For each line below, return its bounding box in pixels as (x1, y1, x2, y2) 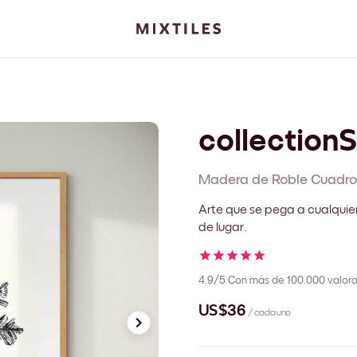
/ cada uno (248, 308, 291, 319)
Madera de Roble (198, 172, 308, 187)
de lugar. (198, 220, 247, 233)
